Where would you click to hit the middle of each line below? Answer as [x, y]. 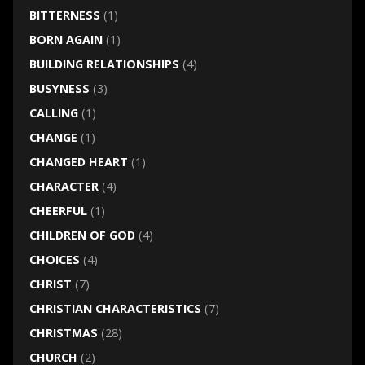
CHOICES [54, 259]
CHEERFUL [58, 210]
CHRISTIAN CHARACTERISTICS [115, 308]
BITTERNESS [64, 15]
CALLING [53, 112]
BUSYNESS [59, 88]
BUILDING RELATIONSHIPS [104, 64]
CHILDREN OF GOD [82, 235]
